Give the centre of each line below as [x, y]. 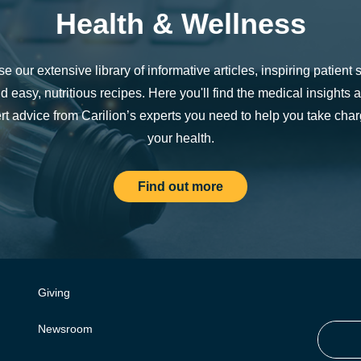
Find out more [180, 186]
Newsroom [65, 329]
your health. [180, 138]
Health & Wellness [180, 23]
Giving [54, 293]
